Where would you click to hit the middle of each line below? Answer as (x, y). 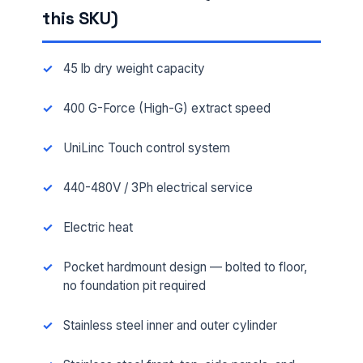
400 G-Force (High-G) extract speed (167, 109)
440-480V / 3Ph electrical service (158, 188)
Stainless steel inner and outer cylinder (170, 326)
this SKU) (80, 18)
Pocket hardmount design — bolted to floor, (185, 267)
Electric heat (98, 228)
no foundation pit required (134, 286)
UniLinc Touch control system (146, 148)
